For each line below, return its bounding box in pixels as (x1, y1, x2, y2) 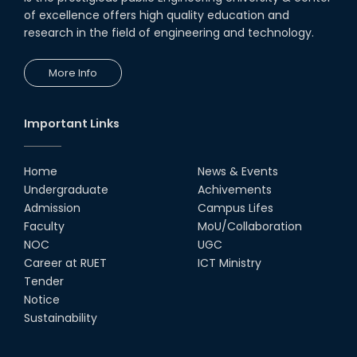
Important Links (24, 116, 120, 131)
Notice (24, 292, 60, 308)
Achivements (198, 182, 272, 198)
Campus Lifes (198, 200, 273, 216)
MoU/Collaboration (198, 218, 302, 234)
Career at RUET (24, 255, 107, 271)
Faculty (24, 218, 65, 234)
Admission (24, 200, 80, 216)
